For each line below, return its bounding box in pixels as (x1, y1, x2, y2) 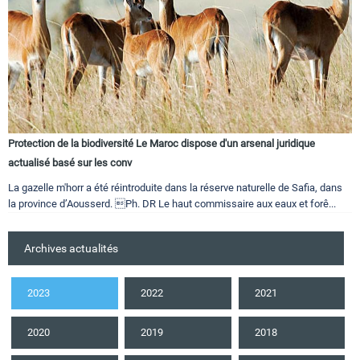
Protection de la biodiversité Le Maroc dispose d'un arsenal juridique (8, 137, 315, 149)
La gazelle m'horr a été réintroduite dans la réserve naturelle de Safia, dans (8, 182, 342, 194)
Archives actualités (24, 242, 118, 255)
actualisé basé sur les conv (8, 157, 132, 169)
